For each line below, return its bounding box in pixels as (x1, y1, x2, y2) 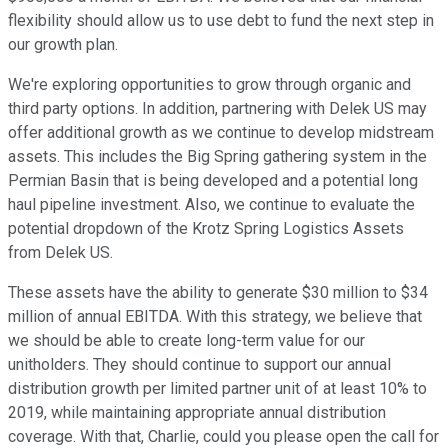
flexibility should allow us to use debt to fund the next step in (8, 11, 434, 31)
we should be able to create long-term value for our (8, 331, 365, 351)
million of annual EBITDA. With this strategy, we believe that (8, 307, 422, 327)
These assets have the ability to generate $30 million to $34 (8, 283, 428, 303)
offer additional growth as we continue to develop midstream (8, 123, 434, 143)
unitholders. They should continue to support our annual (8, 355, 391, 375)
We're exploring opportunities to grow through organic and (8, 75, 411, 95)
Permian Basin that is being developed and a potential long (8, 171, 418, 191)
